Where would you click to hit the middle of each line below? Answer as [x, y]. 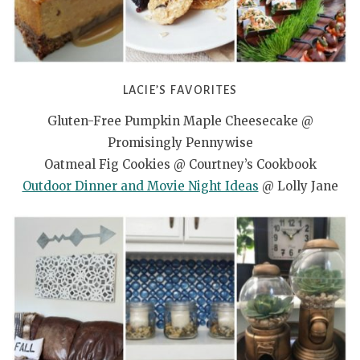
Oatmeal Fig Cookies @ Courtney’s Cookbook [180, 164]
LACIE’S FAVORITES [180, 90]
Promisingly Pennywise [180, 142]
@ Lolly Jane [298, 186]
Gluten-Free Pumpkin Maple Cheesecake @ [180, 121]
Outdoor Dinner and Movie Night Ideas [140, 186]
